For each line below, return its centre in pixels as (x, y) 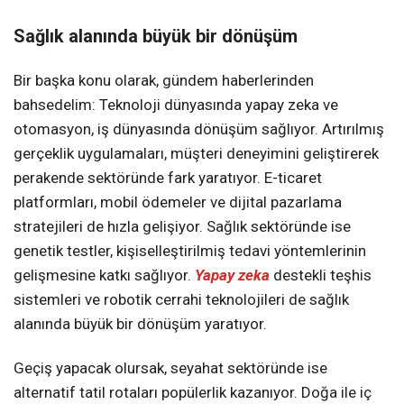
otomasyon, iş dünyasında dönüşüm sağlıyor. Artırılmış (199, 129)
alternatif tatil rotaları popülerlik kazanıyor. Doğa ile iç (193, 392)
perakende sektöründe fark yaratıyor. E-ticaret (168, 177)
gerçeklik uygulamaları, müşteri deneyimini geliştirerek (196, 153)
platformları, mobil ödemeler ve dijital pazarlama (178, 202)
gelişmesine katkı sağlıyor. (104, 275)
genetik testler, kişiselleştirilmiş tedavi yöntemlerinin (190, 250)
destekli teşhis (321, 275)
